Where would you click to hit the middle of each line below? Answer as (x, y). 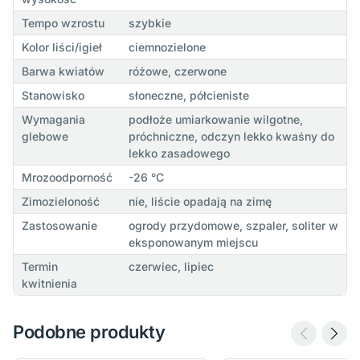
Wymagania (53, 119)
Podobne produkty (89, 331)
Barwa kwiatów (63, 71)
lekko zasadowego (179, 153)
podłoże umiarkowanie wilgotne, (215, 119)
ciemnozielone (167, 47)
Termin (39, 266)
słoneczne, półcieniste (188, 95)
